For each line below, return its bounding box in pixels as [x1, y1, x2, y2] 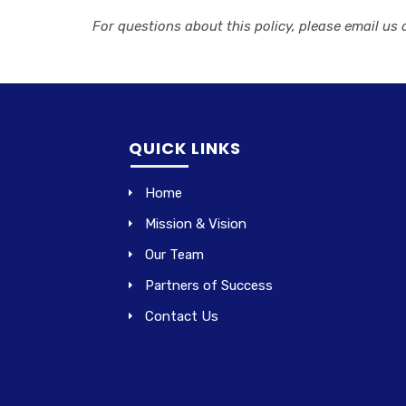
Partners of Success [145, 277, 273, 294]
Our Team [145, 246, 204, 263]
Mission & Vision [145, 216, 246, 232]
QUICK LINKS [129, 137, 241, 159]
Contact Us [145, 308, 218, 324]
